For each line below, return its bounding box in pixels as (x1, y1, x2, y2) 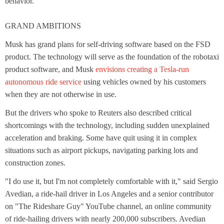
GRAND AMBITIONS (5, 21, 81, 30)
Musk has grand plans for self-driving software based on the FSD (5, 40, 210, 49)
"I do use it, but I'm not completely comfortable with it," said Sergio (5, 177, 218, 186)
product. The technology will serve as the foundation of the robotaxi (5, 52, 219, 61)
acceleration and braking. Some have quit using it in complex (5, 133, 197, 142)
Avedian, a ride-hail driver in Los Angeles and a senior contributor (5, 189, 213, 198)
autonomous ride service (5, 77, 81, 86)
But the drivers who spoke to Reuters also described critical (5, 108, 191, 117)
